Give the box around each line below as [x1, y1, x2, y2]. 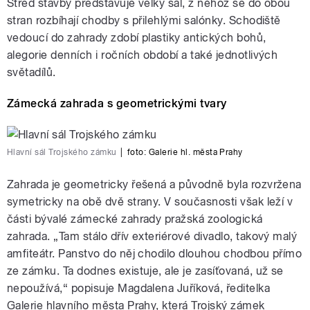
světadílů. [7, 66, 56, 80]
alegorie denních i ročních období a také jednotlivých [7, 48, 278, 62]
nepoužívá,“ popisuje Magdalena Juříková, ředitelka [7, 282, 271, 295]
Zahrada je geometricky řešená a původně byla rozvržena [7, 178, 302, 192]
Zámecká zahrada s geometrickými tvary [7, 97, 227, 111]
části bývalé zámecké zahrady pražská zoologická [7, 212, 263, 226]
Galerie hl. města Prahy [148, 147, 243, 158]
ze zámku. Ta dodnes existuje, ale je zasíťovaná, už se [7, 264, 284, 278]
